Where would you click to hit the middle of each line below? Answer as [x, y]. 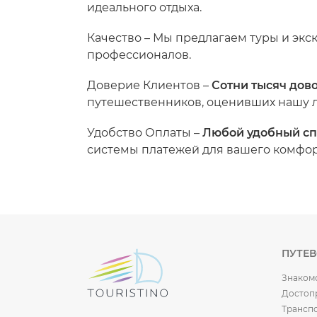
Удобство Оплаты [139, 133]
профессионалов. [139, 55]
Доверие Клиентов [144, 86]
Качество [114, 38]
